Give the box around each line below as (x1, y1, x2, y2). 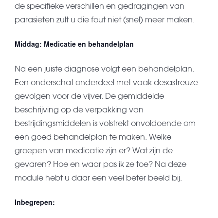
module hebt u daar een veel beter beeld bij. (14, 173, 182, 183)
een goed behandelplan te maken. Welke (14, 132, 171, 142)
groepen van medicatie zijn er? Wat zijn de (14, 145, 173, 156)
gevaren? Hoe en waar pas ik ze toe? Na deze (14, 159, 186, 169)
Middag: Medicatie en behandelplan (14, 39, 134, 49)
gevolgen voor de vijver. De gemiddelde (14, 91, 164, 101)
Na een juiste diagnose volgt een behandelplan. (14, 64, 194, 74)
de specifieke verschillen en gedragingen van (14, 1, 184, 11)
